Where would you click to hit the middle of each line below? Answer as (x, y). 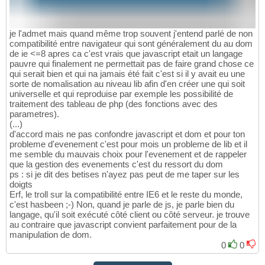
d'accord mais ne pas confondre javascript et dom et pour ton (127, 134)
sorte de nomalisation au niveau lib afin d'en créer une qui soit (127, 83)
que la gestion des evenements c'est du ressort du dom (116, 164)
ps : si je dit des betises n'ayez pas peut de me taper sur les (125, 174)
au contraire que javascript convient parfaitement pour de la (123, 224)
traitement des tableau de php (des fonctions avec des (114, 104)
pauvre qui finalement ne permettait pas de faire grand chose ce (132, 63)
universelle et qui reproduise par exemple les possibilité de (121, 93)
